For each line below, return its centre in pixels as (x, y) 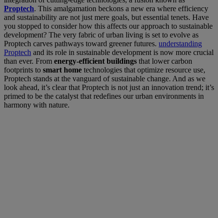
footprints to (23, 70)
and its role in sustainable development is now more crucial (122, 52)
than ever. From (29, 61)
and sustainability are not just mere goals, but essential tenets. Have (106, 17)
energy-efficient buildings (95, 61)
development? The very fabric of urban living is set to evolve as (101, 35)
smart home (62, 70)
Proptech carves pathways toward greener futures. (81, 43)
